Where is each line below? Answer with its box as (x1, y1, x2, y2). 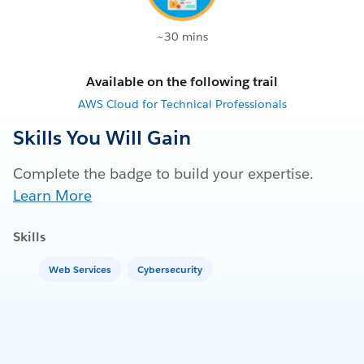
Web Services (49, 262, 111, 276)
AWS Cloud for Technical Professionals (77, 97, 287, 112)
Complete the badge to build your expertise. (13, 164, 314, 184)
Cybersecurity (137, 262, 202, 276)
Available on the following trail (86, 73, 278, 91)
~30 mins (156, 29, 208, 45)
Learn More (13, 186, 92, 206)
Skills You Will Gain (13, 125, 191, 151)
